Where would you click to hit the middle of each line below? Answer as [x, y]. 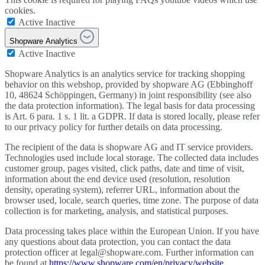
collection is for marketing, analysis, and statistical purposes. [117, 211]
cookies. [20, 11]
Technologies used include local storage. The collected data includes [132, 158]
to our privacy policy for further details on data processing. [114, 127]
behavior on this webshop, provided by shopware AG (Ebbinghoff [129, 85]
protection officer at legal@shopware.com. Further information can [129, 253]
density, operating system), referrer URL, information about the [122, 190]
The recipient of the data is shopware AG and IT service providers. [129, 147]
